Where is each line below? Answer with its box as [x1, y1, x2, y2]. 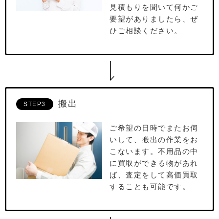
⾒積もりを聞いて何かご [109, 3, 198, 12]
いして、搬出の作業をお [109, 135, 198, 144]
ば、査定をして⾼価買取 [109, 171, 198, 179]
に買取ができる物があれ [109, 159, 198, 168]
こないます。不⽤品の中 [109, 147, 198, 156]
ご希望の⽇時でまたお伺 [109, 124, 198, 132]
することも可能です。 [109, 182, 190, 191]
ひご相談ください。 [109, 26, 182, 35]
